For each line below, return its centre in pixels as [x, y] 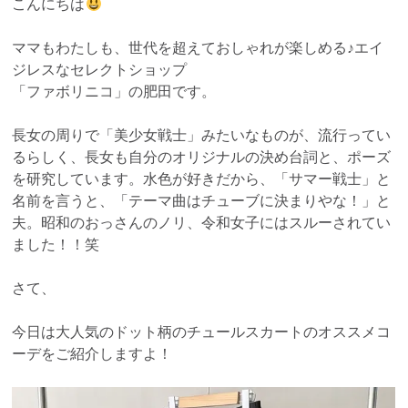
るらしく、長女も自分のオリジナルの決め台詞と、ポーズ [202, 158]
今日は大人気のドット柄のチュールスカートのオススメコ [202, 332]
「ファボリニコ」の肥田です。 [114, 92]
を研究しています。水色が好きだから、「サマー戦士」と [202, 179]
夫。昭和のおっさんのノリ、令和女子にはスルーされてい [202, 223]
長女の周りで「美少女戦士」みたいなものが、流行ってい [202, 136]
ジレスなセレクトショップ [100, 70]
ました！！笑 [56, 245]
